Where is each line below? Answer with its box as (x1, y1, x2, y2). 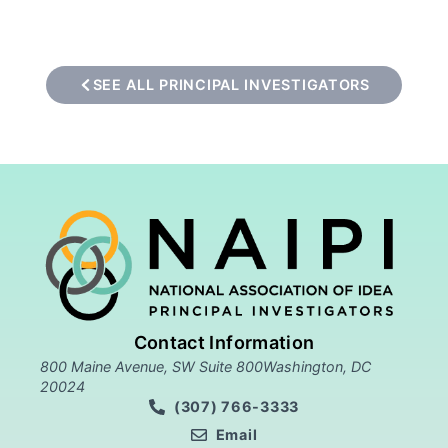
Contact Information (133, 332, 315, 354)
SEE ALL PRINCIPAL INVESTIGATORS (92, 75, 370, 93)
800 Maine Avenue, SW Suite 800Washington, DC (40, 358, 371, 376)
